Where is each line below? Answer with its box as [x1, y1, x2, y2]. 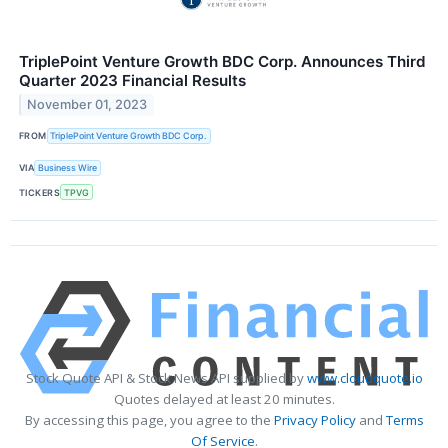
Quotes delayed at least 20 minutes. [113, 390, 335, 409]
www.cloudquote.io [306, 369, 423, 388]
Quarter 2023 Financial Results [19, 70, 246, 90]
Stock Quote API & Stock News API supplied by [25, 369, 307, 388]
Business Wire [38, 162, 98, 174]
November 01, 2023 [27, 97, 148, 113]
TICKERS [19, 186, 61, 198]
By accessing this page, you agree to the [24, 411, 274, 430]
